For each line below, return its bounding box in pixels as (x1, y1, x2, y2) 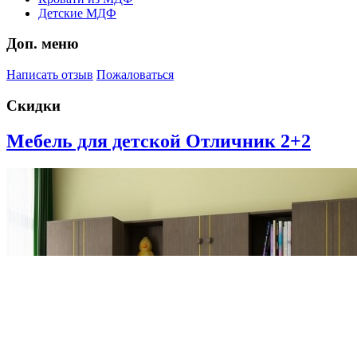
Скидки (6, 96, 61, 114)
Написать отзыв (6, 68, 93, 82)
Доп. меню (6, 35, 79, 53)
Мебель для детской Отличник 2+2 (6, 130, 311, 151)
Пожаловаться (96, 68, 174, 82)
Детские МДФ (38, 6, 116, 20)
